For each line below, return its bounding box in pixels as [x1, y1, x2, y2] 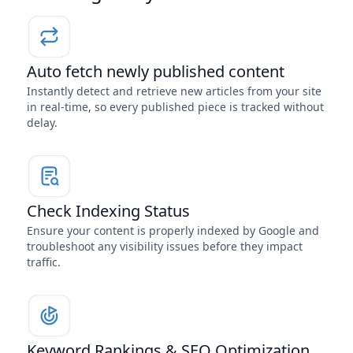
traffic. [26, 254, 61, 269]
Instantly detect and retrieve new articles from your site [26, 83, 321, 98]
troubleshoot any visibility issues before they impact [26, 238, 303, 254]
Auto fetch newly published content [26, 60, 284, 82]
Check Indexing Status [26, 199, 190, 221]
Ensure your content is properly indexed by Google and [26, 222, 319, 238]
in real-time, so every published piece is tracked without [26, 98, 324, 114]
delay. [26, 114, 58, 130]
